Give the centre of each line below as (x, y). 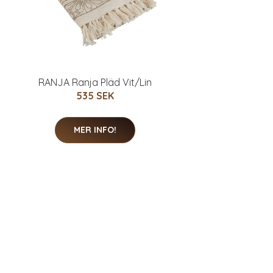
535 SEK (95, 96)
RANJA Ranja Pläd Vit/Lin (95, 83)
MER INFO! (95, 130)
